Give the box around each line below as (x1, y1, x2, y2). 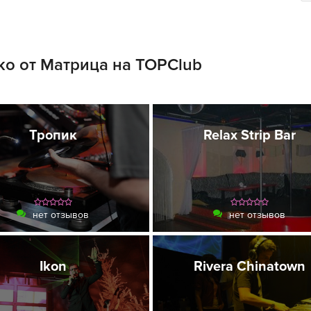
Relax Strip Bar (203, 127, 296, 144)
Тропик (28, 127, 77, 144)
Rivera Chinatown (193, 258, 305, 275)
